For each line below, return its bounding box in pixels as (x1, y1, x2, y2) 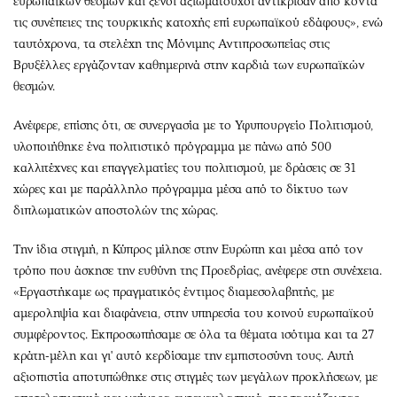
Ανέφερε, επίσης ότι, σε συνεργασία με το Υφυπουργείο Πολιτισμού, (13, 117, 373, 133)
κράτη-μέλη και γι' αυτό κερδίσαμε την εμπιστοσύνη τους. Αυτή (13, 347, 354, 363)
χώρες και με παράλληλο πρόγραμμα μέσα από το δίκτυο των (13, 181, 347, 197)
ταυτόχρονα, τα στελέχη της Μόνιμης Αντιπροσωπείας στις (13, 35, 330, 51)
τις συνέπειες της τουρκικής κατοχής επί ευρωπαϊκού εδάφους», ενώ (13, 14, 383, 30)
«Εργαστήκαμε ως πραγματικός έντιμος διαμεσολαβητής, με (13, 284, 334, 300)
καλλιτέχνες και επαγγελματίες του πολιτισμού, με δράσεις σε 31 (13, 160, 355, 175)
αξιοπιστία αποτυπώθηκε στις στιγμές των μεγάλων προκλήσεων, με (13, 369, 378, 385)
